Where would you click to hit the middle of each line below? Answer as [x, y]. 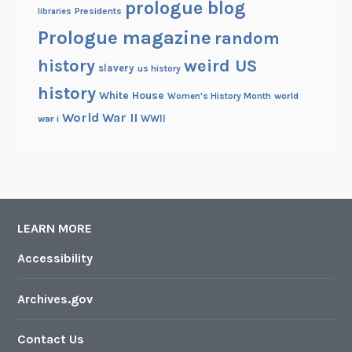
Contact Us [51, 339]
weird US [220, 66]
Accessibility [55, 258]
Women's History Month [219, 96]
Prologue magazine [124, 38]
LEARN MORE [55, 229]
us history [159, 69]
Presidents [98, 11]
